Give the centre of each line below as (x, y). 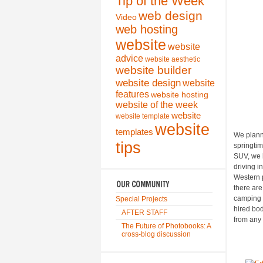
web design (171, 16)
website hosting (180, 95)
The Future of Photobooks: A (166, 226)
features (132, 94)
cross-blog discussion (156, 234)
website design (148, 83)
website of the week (157, 105)
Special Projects (141, 199)
